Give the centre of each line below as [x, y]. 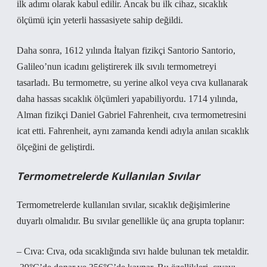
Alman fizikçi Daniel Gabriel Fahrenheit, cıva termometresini [131, 115]
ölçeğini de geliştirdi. [56, 147]
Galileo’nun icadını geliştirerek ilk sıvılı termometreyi [117, 66]
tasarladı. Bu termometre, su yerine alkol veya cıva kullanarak [132, 83]
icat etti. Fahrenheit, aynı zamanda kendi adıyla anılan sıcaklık [133, 131]
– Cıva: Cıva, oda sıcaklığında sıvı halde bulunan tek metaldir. [133, 251]
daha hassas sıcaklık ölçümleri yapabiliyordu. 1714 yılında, [127, 99]
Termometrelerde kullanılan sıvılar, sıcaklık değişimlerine [123, 205]
